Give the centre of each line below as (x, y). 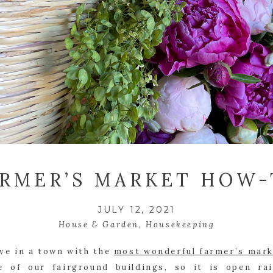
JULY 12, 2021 (136, 209)
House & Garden (98, 224)
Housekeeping (180, 224)
